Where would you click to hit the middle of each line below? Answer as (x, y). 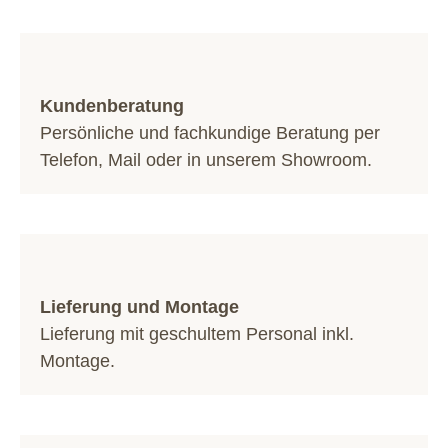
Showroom (324, 160)
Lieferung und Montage (139, 307)
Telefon (69, 160)
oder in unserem (211, 160)
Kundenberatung (112, 106)
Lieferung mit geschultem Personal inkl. (197, 334)
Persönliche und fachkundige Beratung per (210, 133)
